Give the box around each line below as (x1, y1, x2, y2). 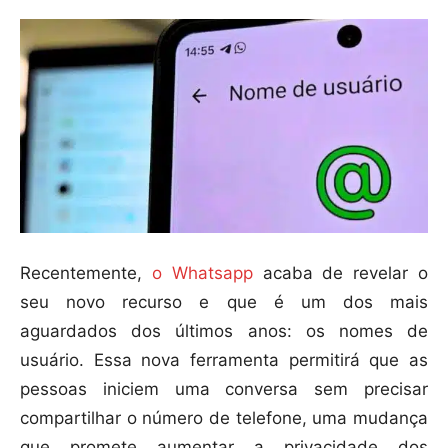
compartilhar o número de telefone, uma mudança (20, 408, 428, 429)
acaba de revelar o (252, 263, 429, 284)
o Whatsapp (142, 263, 253, 284)
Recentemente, (20, 263, 142, 284)
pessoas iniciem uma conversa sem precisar (20, 379, 428, 400)
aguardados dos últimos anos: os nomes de (20, 321, 428, 342)
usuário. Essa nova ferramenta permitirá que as (20, 350, 428, 371)
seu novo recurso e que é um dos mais (20, 292, 428, 313)
